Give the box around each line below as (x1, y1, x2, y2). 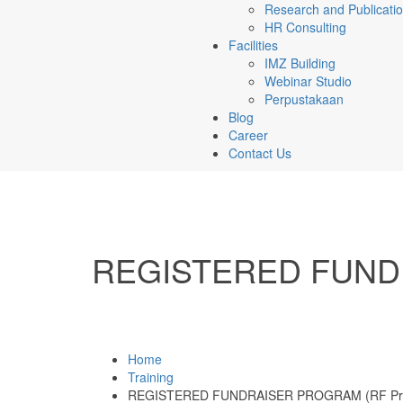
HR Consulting (264, 18, 346, 36)
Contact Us (228, 144, 291, 162)
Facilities (228, 36, 278, 54)
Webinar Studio (264, 72, 352, 90)
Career (228, 126, 268, 144)
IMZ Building (264, 54, 336, 72)
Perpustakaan (264, 90, 344, 108)
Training (128, 368, 174, 386)
